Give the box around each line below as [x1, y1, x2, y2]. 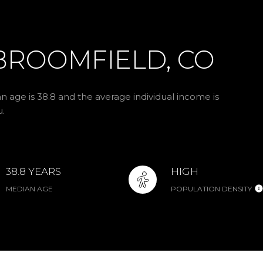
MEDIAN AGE [6, 184, 53, 194]
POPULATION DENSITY [170, 184, 252, 194]
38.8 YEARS [6, 166, 62, 178]
